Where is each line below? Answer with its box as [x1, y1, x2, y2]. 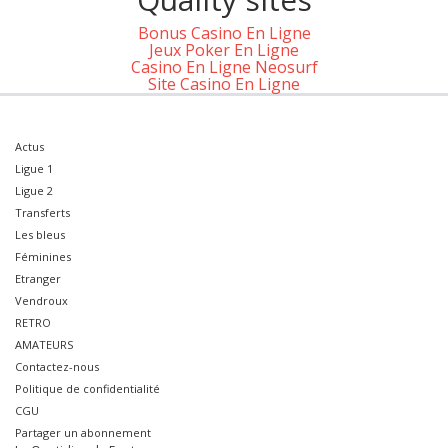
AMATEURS [15, 337, 73, 352]
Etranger [15, 271, 61, 286]
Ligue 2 [15, 183, 53, 198]
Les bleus [15, 227, 65, 242]
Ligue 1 [15, 161, 53, 176]
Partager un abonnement [15, 425, 151, 440]
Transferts [15, 205, 70, 220]
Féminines [15, 249, 71, 264]
